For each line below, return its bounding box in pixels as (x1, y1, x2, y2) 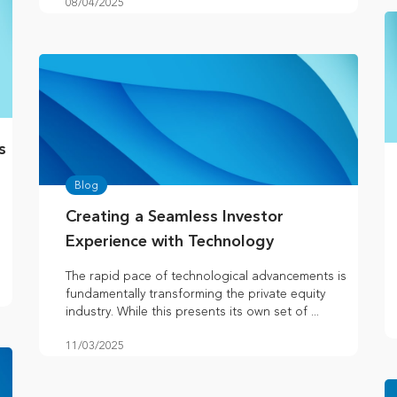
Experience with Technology (66, 234, 278, 251)
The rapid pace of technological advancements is (66, 269, 346, 284)
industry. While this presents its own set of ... (66, 304, 319, 320)
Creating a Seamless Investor (66, 209, 284, 226)
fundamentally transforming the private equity (66, 286, 325, 302)
